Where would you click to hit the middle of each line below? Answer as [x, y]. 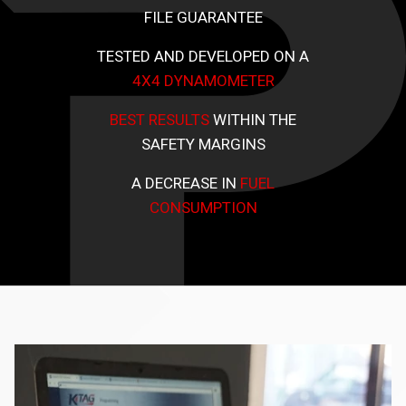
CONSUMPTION [203, 208]
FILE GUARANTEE [203, 18]
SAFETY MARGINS [203, 145]
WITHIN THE [253, 120]
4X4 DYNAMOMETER [203, 81]
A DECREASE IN [186, 184]
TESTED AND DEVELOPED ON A [203, 57]
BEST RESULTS [159, 120]
